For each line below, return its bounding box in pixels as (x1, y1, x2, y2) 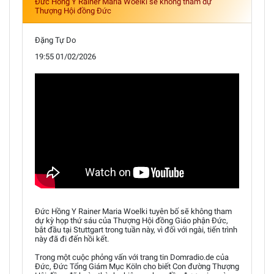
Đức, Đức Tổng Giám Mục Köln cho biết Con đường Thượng (35, 261, 239, 271)
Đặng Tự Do (35, 35, 76, 45)
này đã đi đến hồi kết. (35, 234, 109, 243)
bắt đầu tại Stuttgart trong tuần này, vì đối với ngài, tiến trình (35, 224, 237, 234)
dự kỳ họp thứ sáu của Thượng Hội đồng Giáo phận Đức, (35, 215, 228, 225)
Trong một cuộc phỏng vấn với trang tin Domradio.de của (35, 252, 229, 262)
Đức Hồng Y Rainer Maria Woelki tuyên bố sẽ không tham (35, 206, 232, 216)
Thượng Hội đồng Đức (35, 6, 111, 15)
